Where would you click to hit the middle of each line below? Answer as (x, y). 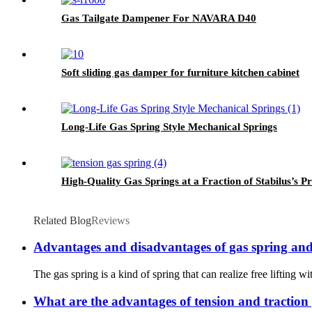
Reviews (110, 220)
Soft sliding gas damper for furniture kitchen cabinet (180, 72)
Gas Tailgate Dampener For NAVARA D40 (159, 18)
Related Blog (62, 220)
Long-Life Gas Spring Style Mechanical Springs (169, 126)
